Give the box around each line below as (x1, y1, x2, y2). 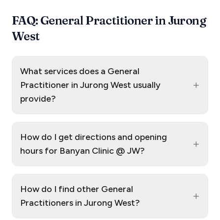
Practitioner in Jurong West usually (20, 79, 161, 90)
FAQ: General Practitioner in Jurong (12, 13, 206, 27)
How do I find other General (20, 183, 133, 194)
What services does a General (20, 65, 139, 77)
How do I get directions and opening (20, 131, 167, 142)
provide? (20, 93, 56, 104)
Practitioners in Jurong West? (20, 197, 140, 208)
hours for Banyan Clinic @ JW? (20, 145, 145, 156)
